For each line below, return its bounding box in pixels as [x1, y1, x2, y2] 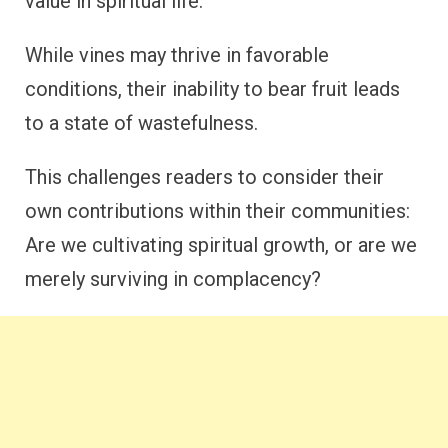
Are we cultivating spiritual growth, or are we [25, 232, 417, 257]
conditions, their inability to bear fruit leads [25, 76, 400, 101]
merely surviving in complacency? [25, 266, 321, 291]
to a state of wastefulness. [25, 110, 258, 135]
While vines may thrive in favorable [25, 42, 329, 67]
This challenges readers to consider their [25, 164, 384, 189]
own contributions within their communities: [25, 198, 410, 223]
